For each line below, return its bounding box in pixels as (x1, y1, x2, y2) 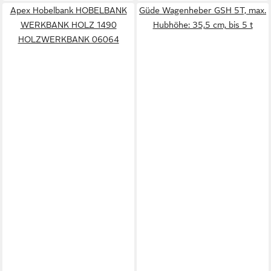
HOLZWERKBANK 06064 (18, 34, 119, 44)
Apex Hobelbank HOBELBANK (10, 5, 127, 15)
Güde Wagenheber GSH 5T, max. (139, 5, 266, 15)
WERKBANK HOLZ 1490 (20, 20, 117, 30)
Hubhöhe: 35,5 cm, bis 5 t (152, 20, 253, 30)
